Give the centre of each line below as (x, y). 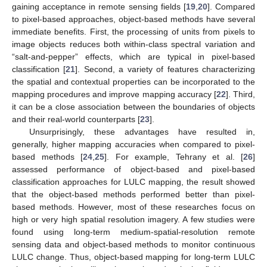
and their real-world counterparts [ (76, 119)
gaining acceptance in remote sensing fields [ (99, 6)
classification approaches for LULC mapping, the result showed (133, 181)
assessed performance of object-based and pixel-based (133, 169)
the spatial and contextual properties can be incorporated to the (133, 81)
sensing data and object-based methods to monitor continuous (133, 244)
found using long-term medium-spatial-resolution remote (133, 232)
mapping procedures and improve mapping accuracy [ (114, 94)
